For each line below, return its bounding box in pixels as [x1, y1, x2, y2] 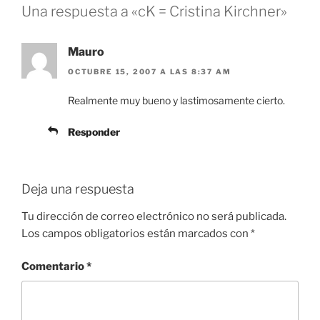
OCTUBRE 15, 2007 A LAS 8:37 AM [68, 67, 231, 76]
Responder [68, 126, 120, 139]
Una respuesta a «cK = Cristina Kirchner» [21, 2, 287, 20]
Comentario [21, 260, 86, 274]
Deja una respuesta [21, 181, 134, 197]
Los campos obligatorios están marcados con [21, 226, 251, 240]
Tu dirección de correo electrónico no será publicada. [21, 209, 286, 223]
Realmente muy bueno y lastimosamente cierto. [68, 94, 285, 107]
